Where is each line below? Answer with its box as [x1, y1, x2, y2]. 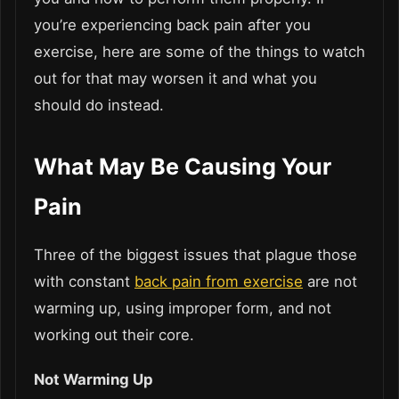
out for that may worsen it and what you [34, 69, 317, 87]
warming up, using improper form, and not [34, 298, 331, 317]
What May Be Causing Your [34, 152, 331, 180]
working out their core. [34, 325, 194, 344]
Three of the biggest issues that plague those [34, 245, 357, 264]
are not [303, 272, 357, 290]
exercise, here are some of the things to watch [34, 42, 365, 61]
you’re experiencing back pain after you [34, 15, 311, 34]
